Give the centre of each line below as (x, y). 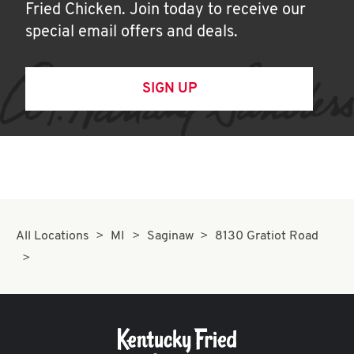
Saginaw (170, 236)
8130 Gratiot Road (267, 236)
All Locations (53, 236)
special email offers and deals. (132, 32)
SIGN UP (169, 89)
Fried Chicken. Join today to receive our (166, 10)
